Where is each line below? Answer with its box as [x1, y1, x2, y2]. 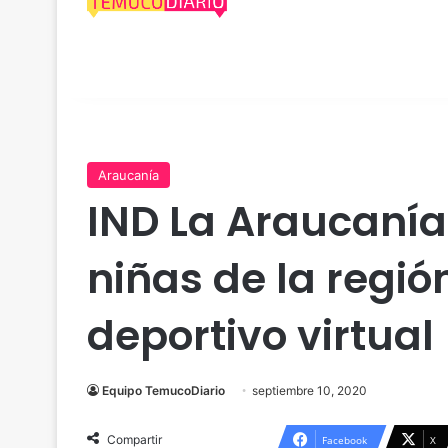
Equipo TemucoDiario [102, 383, 225, 398]
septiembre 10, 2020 [252, 383, 367, 398]
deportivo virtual [87, 307, 434, 364]
